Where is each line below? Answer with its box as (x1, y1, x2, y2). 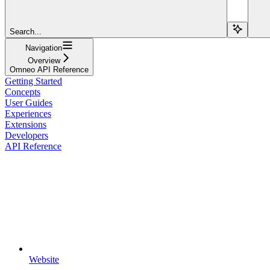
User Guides (5, 97, 52, 108)
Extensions (5, 119, 46, 130)
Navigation (25, 43, 62, 52)
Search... (10, 27, 42, 36)
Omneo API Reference (10, 64, 89, 74)
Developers (5, 130, 48, 140)
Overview (27, 55, 60, 65)
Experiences (5, 108, 51, 119)
